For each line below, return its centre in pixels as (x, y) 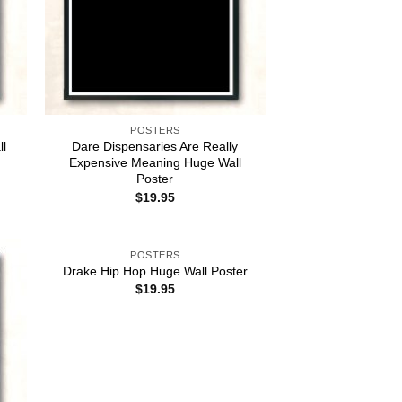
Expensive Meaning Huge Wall (155, 163)
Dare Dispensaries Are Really (155, 147)
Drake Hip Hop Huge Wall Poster (155, 271)
